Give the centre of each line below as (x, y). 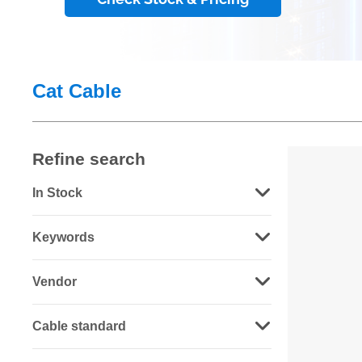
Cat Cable (77, 90)
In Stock (57, 193)
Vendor (55, 282)
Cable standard (79, 326)
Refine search (89, 159)
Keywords (63, 237)
